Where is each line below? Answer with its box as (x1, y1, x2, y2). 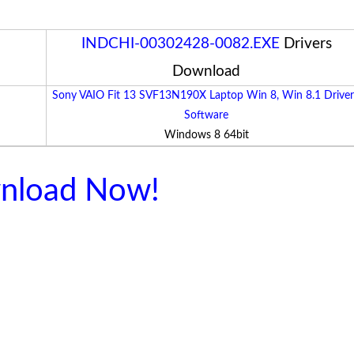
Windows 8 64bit (164, 130, 249, 141)
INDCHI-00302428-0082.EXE (81, 36, 280, 51)
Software (184, 110, 228, 121)
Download (172, 64, 240, 79)
